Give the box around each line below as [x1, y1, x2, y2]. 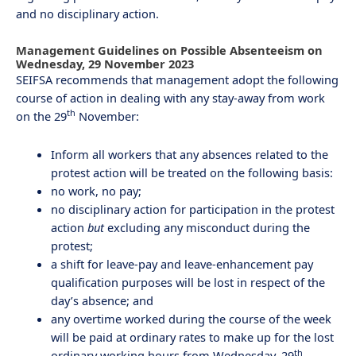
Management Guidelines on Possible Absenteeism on [16, 41, 323, 58]
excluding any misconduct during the [103, 219, 310, 236]
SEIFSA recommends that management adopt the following [16, 71, 339, 87]
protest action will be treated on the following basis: [50, 164, 333, 181]
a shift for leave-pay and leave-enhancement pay [50, 256, 313, 273]
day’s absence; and [50, 292, 153, 309]
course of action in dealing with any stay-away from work [16, 89, 325, 106]
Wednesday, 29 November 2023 [16, 55, 194, 72]
